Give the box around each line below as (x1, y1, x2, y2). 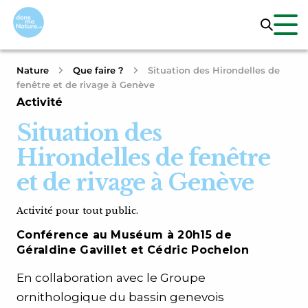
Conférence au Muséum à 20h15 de (16, 228, 232, 241)
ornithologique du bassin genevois (16, 290, 224, 304)
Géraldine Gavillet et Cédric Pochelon (16, 243, 249, 256)
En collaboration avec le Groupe (16, 271, 206, 285)
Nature (16, 65, 49, 76)
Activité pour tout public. (16, 205, 138, 217)
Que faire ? (73, 65, 124, 76)
